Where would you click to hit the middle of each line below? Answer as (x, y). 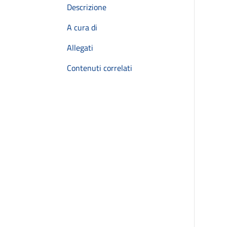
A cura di (82, 27)
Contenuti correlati (100, 68)
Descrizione (87, 7)
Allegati (80, 48)
